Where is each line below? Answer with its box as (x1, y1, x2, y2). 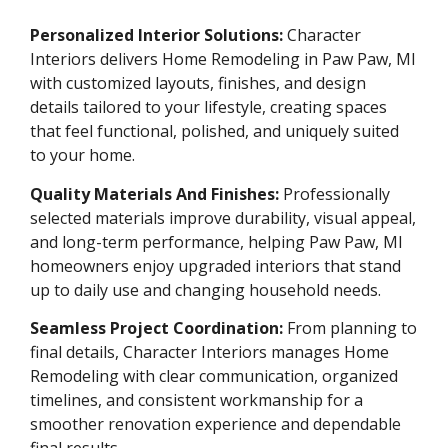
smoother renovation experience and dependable (30, 413, 401, 436)
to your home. (30, 144, 135, 167)
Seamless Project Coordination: (30, 317, 283, 340)
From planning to (283, 317, 417, 340)
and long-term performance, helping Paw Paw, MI (30, 230, 403, 253)
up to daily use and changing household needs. (30, 278, 381, 301)
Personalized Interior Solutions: (30, 24, 283, 47)
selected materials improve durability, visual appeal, (30, 206, 416, 229)
